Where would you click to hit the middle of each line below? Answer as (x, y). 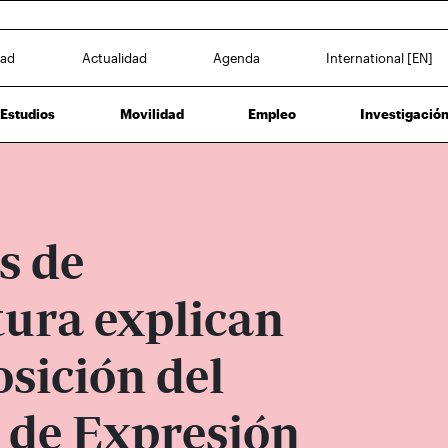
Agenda (237, 57)
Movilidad (151, 113)
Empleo (272, 113)
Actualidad (114, 57)
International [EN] (380, 57)
